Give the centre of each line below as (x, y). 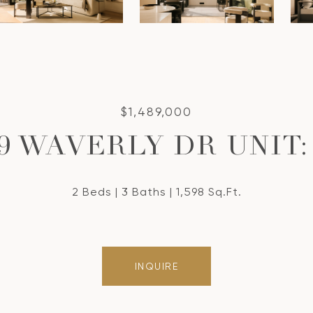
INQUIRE (156, 266)
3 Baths (144, 192)
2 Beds (92, 192)
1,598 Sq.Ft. (209, 192)
